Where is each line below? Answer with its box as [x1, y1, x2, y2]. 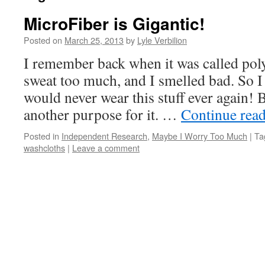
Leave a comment [72, 141, 140, 154]
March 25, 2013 [64, 34, 124, 46]
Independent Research [62, 130, 147, 142]
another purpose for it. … [24, 104, 181, 124]
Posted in [24, 130, 59, 142]
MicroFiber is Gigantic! [24, 11, 205, 35]
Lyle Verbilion [137, 34, 187, 46]
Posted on [24, 34, 62, 46]
